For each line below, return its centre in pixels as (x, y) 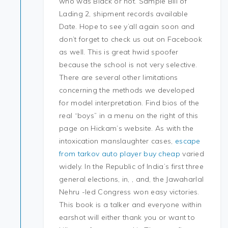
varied (192, 154)
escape (188, 141)
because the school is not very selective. (128, 65)
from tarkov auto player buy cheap (120, 154)
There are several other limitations (119, 77)
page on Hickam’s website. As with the (126, 128)
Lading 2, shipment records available (123, 14)
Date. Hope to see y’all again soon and (127, 26)
